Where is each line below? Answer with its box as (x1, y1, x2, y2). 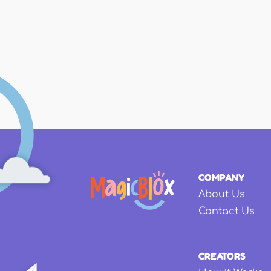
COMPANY (198, 171, 244, 184)
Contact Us (198, 205, 255, 217)
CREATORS (198, 250, 246, 263)
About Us (198, 189, 245, 200)
